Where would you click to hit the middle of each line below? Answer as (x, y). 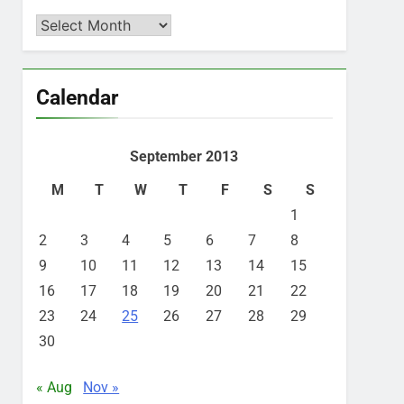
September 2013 (184, 156)
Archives (63, 24)
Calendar (78, 97)
